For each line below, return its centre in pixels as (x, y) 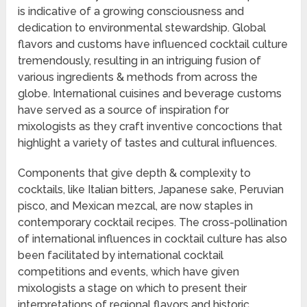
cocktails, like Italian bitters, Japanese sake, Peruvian (151, 190)
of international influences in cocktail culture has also (153, 239)
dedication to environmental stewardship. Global (142, 28)
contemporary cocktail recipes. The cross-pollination (153, 223)
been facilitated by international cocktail (121, 256)
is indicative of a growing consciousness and (131, 12)
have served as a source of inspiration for (124, 110)
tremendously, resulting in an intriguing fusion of (140, 61)
